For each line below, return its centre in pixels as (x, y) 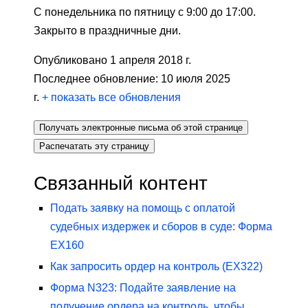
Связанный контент (121, 183)
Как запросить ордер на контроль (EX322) (156, 267)
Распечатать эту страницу (94, 146)
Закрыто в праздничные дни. (107, 31)
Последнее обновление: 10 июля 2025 (132, 79)
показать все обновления (114, 98)
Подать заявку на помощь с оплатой (143, 208)
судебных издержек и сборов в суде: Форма (161, 227)
